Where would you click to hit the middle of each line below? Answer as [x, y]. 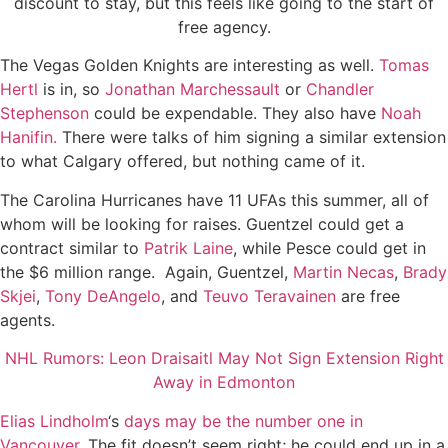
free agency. [224, 27]
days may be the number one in [243, 420]
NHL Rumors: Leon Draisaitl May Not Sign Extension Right [224, 358]
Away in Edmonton [224, 382]
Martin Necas [343, 271]
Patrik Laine [188, 247]
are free [368, 295]
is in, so [71, 89]
